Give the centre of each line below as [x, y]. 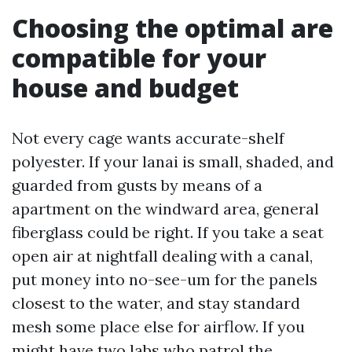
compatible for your [139, 58]
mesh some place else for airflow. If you [158, 326]
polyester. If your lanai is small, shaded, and [173, 161]
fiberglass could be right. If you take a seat [168, 232]
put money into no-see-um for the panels [165, 279]
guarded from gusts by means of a [137, 185]
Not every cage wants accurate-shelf [148, 138]
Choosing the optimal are [172, 28]
